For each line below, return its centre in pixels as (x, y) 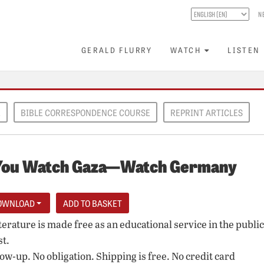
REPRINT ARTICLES (207, 112)
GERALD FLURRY (117, 50)
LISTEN (244, 50)
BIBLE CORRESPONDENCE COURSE (85, 112)
